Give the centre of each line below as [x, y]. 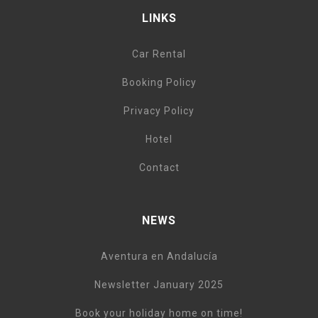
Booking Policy [159, 83]
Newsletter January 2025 [159, 285]
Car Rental [159, 54]
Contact [159, 168]
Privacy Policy [159, 111]
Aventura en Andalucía [159, 257]
